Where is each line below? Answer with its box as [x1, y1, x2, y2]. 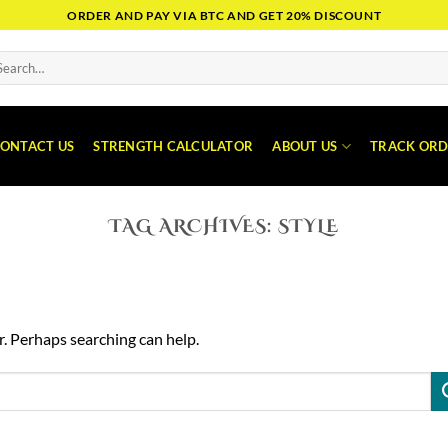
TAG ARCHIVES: [109, 214, 279, 239]
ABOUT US [272, 137, 338, 154]
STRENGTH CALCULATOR [93, 137, 254, 154]
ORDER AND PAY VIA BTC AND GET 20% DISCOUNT [66, 7, 382, 23]
